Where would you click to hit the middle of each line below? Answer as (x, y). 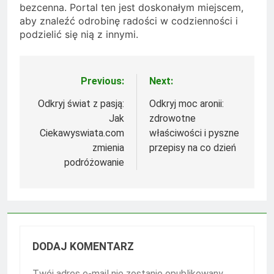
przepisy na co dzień (193, 147)
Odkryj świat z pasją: (81, 103)
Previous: (102, 81)
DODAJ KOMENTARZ (83, 246)
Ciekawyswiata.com (82, 133)
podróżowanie (94, 162)
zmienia (108, 147)
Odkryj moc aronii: (187, 103)
